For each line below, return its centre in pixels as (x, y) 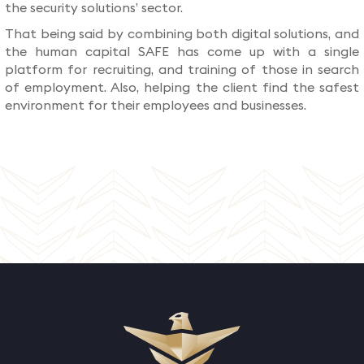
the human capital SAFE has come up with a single (182, 52)
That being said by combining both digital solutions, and (182, 34)
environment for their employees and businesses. (156, 106)
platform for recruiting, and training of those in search (182, 70)
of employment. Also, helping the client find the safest (182, 88)
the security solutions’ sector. (94, 8)
